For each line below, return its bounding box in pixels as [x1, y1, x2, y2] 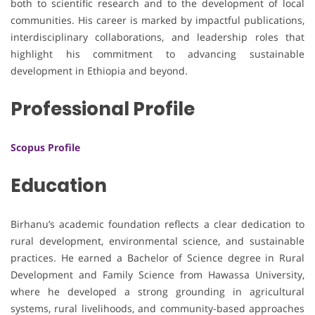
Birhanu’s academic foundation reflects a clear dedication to [11, 217, 304, 231]
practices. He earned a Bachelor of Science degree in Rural [11, 251, 304, 265]
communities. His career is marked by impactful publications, [11, 13, 304, 27]
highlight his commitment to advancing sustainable [11, 47, 304, 61]
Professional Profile [11, 96, 195, 122]
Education [11, 173, 107, 199]
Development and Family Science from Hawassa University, [11, 268, 304, 282]
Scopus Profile [11, 141, 80, 155]
